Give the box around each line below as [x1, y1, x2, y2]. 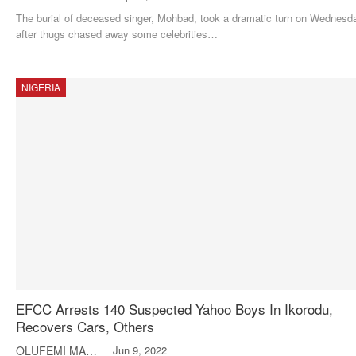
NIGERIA [21, 80, 60, 95]
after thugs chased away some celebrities [16, 26, 207, 42]
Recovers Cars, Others [16, 316, 154, 337]
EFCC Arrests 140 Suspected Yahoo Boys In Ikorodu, [16, 299, 333, 319]
